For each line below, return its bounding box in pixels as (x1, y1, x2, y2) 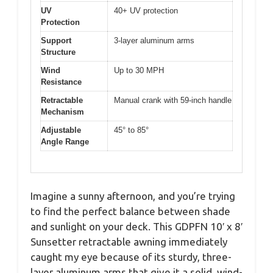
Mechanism (41, 107, 84, 117)
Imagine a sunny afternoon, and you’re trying (30, 190, 235, 202)
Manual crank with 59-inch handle (114, 96, 232, 105)
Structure (41, 48, 76, 57)
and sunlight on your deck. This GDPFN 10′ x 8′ (30, 220, 243, 232)
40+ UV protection (114, 6, 178, 16)
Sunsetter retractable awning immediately (30, 235, 227, 247)
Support (41, 36, 71, 46)
